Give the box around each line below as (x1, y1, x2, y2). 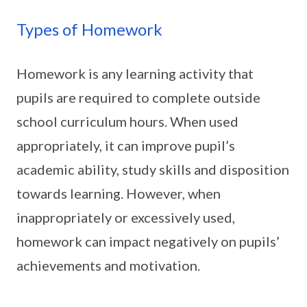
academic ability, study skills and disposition (16, 161, 289, 177)
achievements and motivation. (16, 257, 200, 273)
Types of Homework (16, 19, 162, 39)
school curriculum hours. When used (16, 113, 238, 130)
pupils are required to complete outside (16, 89, 260, 106)
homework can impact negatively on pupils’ (16, 233, 280, 249)
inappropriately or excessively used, (16, 209, 235, 225)
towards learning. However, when (16, 185, 221, 201)
